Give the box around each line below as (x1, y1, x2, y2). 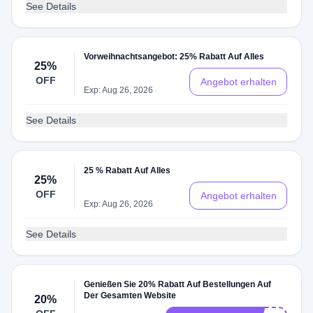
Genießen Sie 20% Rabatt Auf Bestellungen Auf (84, 279, 272, 289)
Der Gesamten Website (84, 291, 177, 300)
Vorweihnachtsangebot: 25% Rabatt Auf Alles (84, 52, 265, 61)
